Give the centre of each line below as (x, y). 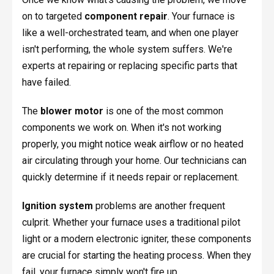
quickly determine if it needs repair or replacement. (130, 177)
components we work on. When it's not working (121, 128)
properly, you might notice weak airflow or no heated (132, 144)
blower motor (72, 111)
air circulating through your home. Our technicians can (134, 161)
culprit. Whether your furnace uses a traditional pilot (131, 223)
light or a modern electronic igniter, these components (136, 239)
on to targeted (53, 17)
